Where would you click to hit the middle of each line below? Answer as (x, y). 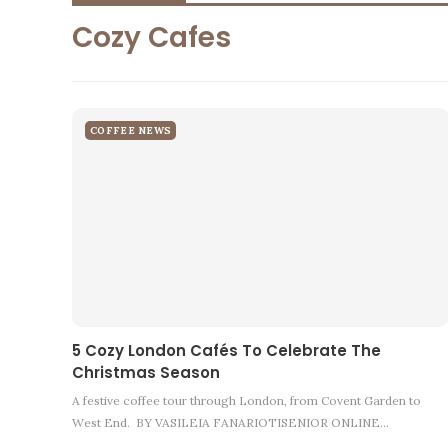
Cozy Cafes (151, 37)
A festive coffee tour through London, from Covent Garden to (246, 401)
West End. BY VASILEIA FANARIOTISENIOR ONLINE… (230, 423)
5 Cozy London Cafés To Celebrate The (226, 351)
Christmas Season (146, 373)
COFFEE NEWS (131, 131)
